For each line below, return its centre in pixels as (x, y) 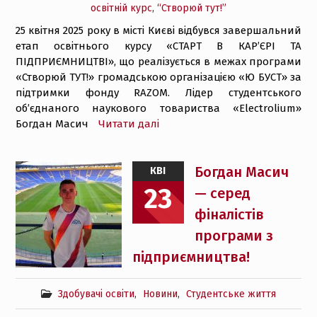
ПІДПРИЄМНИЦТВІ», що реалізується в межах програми (158, 62)
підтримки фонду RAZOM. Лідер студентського (158, 93)
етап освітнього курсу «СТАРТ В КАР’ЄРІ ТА (158, 46)
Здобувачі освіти (96, 294)
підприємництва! (191, 257)
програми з (234, 236)
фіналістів (229, 214)
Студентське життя (231, 294)
